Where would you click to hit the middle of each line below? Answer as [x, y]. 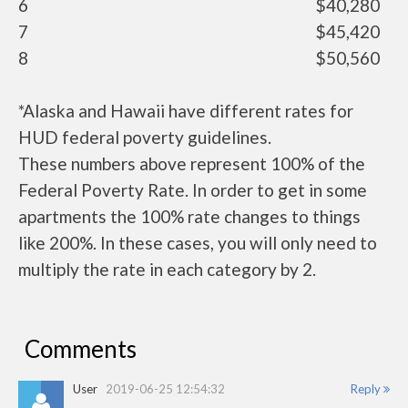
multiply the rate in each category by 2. [167, 270]
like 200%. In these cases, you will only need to [198, 243]
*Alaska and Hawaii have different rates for [186, 111]
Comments [81, 349]
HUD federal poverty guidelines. [145, 138]
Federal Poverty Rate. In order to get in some [193, 190]
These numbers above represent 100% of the [192, 164]
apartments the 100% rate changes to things [189, 217]
